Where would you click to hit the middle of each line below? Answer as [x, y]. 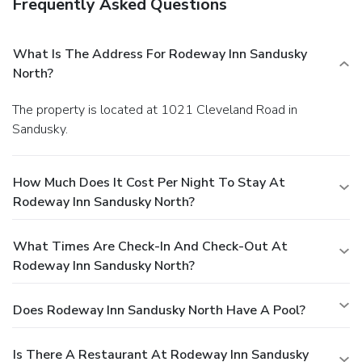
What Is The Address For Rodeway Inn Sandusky [160, 54]
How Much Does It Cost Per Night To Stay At [149, 182]
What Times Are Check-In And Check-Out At [150, 246]
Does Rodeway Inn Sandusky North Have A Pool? [159, 310]
